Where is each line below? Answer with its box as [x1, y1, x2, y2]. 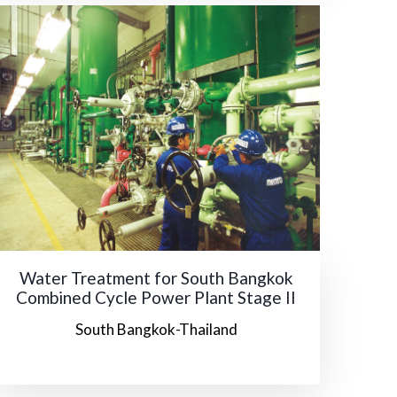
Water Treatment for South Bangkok [19, 268, 293, 289]
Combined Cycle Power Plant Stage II [16, 287, 296, 308]
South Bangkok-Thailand [74, 320, 237, 339]
